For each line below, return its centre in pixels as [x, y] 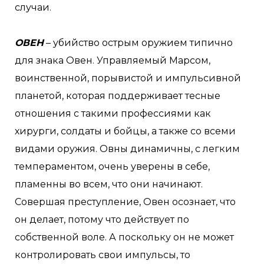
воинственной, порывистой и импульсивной [128, 78]
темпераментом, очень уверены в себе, [112, 166]
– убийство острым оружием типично [138, 43]
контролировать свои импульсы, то [103, 255]
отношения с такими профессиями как [113, 113]
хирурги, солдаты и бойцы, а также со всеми [125, 131]
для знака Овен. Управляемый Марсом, [113, 60]
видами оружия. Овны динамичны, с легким [127, 149]
